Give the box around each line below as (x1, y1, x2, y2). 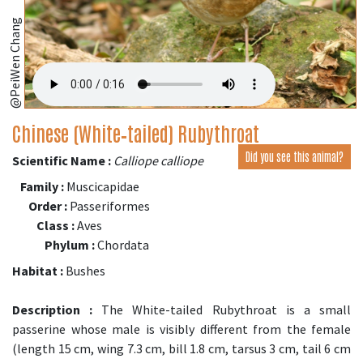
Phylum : (45, 237, 95, 254)
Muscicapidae (64, 178, 139, 195)
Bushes (63, 263, 105, 280)
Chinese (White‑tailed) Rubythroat (12, 120, 259, 146)
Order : (28, 198, 67, 215)
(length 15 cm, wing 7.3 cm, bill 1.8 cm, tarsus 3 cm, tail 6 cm (12, 340, 351, 357)
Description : (12, 301, 93, 318)
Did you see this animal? (246, 149, 344, 164)
